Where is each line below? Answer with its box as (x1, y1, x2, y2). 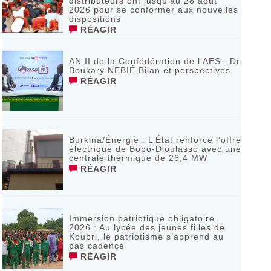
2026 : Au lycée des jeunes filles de (68, 223, 225, 232)
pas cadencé (68, 241, 125, 250)
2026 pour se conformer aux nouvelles (68, 5, 238, 15)
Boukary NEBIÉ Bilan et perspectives (68, 65, 230, 75)
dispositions (68, 14, 121, 24)
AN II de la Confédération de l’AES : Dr (68, 56, 240, 66)
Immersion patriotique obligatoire (68, 214, 215, 223)
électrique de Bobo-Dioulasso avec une (68, 144, 241, 154)
